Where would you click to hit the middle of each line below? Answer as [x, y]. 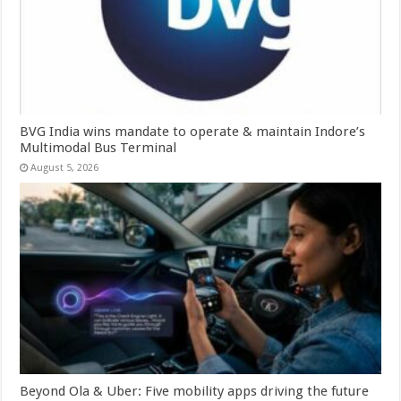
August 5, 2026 [65, 167]
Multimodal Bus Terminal [98, 147]
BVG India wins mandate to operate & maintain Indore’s [193, 131]
